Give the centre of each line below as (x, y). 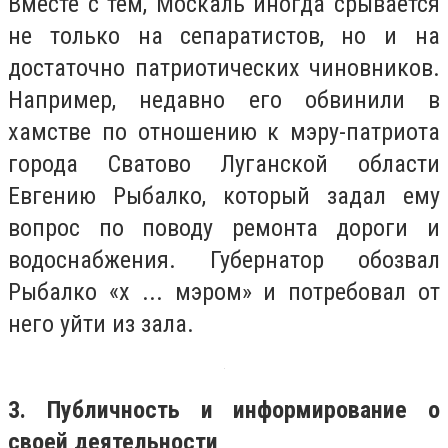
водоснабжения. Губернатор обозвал (224, 260)
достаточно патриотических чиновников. (224, 68)
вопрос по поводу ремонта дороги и (224, 228)
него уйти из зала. (101, 324)
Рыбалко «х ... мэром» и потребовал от (224, 292)
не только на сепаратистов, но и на (224, 36)
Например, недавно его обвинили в (224, 100)
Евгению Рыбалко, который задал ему (224, 196)
